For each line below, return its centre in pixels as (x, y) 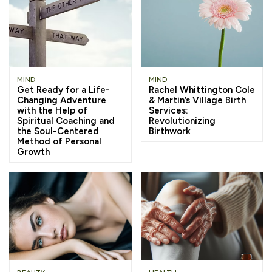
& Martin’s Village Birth (197, 100)
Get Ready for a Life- (63, 90)
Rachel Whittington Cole (202, 90)
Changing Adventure (62, 100)
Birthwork (169, 131)
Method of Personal (59, 141)
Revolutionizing (182, 121)
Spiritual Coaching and (66, 121)
